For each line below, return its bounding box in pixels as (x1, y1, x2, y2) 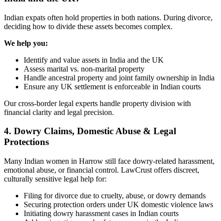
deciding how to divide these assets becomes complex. (4, 22, 173, 31)
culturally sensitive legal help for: (4, 174, 107, 183)
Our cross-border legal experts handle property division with (4, 99, 191, 108)
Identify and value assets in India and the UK (24, 55, 164, 64)
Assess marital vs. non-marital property (24, 64, 145, 73)
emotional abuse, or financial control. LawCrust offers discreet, (4, 165, 199, 174)
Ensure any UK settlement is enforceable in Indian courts (24, 82, 201, 91)
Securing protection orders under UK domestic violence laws (24, 200, 213, 209)
